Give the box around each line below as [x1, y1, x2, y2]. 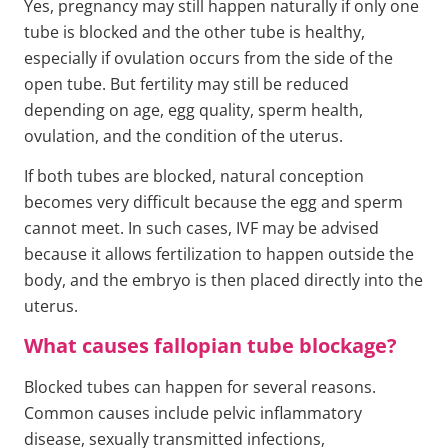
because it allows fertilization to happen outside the [24, 243, 414, 266]
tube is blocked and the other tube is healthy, [24, 21, 365, 44]
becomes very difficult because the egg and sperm [24, 191, 403, 214]
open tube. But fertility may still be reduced [24, 73, 349, 96]
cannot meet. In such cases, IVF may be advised [24, 217, 379, 240]
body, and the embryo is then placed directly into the [24, 269, 423, 292]
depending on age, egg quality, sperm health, [24, 99, 363, 122]
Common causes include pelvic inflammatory [24, 401, 362, 424]
